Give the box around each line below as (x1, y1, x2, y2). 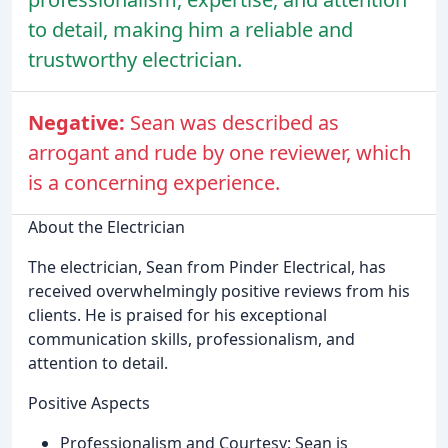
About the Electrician (28, 215, 185, 238)
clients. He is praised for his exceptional (28, 303, 327, 326)
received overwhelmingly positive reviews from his (28, 279, 410, 302)
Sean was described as (130, 108, 339, 136)
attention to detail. (28, 351, 168, 374)
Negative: (28, 108, 130, 136)
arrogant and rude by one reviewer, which (28, 138, 411, 166)
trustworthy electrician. (28, 45, 242, 73)
